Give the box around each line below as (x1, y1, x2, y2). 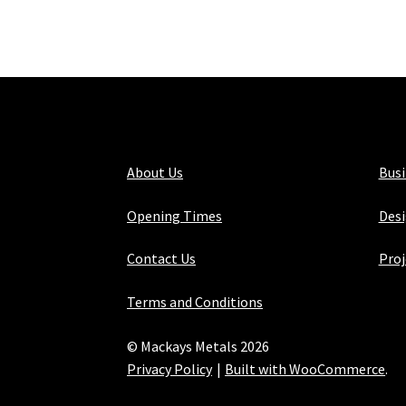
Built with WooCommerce (225, 359, 386, 378)
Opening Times (127, 206, 223, 225)
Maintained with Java (127, 382, 259, 401)
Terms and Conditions (127, 293, 264, 312)
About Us (127, 163, 184, 182)
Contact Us (127, 249, 197, 268)
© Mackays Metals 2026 (127, 336, 270, 355)
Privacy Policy (127, 359, 213, 378)
